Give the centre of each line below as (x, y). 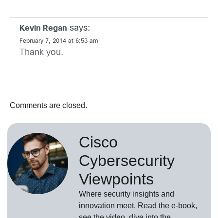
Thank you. (41, 53)
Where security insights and (127, 194)
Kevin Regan (43, 29)
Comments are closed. (48, 106)
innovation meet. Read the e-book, (138, 206)
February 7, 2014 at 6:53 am (59, 42)
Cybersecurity (127, 161)
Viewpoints (116, 179)
